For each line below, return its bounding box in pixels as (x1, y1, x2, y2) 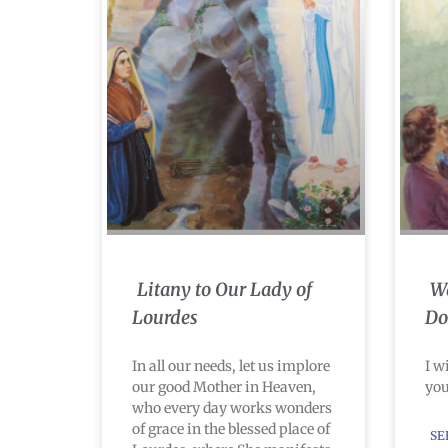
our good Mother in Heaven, (132, 377, 316, 396)
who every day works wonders (132, 398, 332, 417)
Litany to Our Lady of (137, 277, 312, 301)
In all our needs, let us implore (132, 356, 330, 375)
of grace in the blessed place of (132, 419, 330, 438)
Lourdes (132, 305, 198, 329)
